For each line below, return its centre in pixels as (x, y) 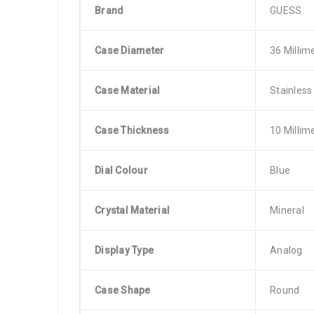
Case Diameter (130, 50)
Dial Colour (121, 170)
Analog (286, 250)
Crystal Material (132, 210)
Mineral (287, 210)
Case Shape (123, 290)
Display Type (124, 250)
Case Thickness (132, 130)
